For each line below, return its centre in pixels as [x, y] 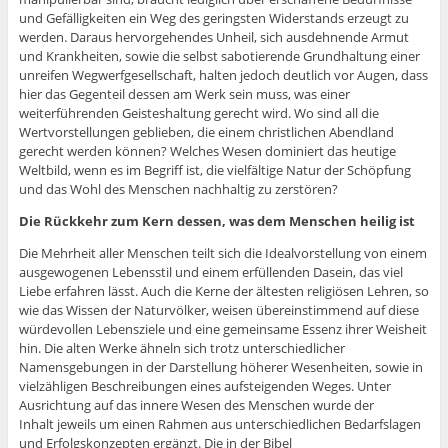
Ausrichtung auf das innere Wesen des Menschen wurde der [196, 405]
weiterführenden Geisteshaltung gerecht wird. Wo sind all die [198, 113]
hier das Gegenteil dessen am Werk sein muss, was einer [184, 94]
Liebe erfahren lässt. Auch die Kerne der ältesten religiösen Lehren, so [223, 291]
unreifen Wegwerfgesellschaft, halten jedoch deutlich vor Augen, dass [223, 75]
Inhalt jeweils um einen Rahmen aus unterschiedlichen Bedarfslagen [219, 424]
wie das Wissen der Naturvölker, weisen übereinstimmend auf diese [218, 310]
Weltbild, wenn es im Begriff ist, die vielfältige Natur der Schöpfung [214, 170]
